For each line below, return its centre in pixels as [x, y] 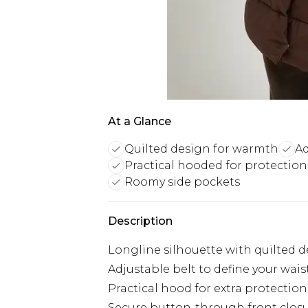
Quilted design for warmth [201, 149]
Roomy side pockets [182, 182]
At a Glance [140, 121]
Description [140, 221]
